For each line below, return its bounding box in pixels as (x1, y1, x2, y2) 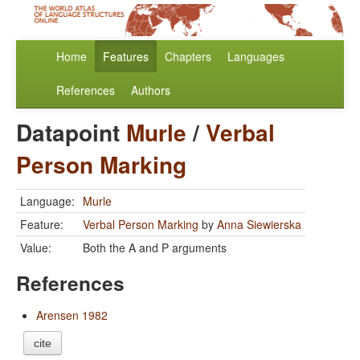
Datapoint (16, 116, 126, 149)
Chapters (165, 48, 211, 65)
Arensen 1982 (36, 307, 108, 324)
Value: (20, 239, 51, 256)
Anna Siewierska (217, 216, 301, 233)
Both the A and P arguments (83, 239, 227, 256)
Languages (227, 48, 284, 65)
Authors (131, 82, 170, 99)
